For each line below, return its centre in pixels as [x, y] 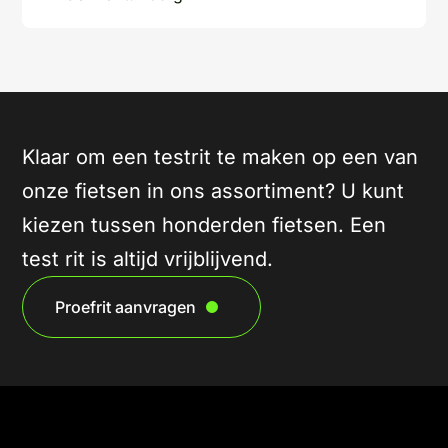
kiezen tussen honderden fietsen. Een [204, 224]
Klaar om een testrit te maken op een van [220, 156]
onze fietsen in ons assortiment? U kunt [213, 190]
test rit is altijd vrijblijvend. [148, 258]
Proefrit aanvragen [126, 306]
